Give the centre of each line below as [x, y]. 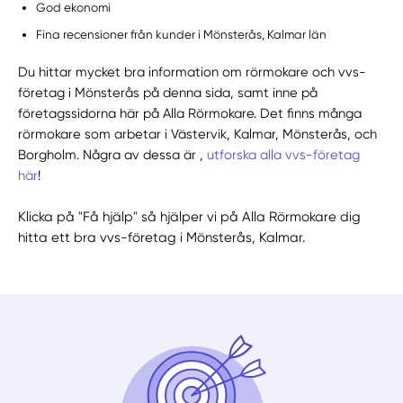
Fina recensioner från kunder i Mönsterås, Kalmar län [182, 35]
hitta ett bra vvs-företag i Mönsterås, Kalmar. [162, 237]
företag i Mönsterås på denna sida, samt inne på [168, 92]
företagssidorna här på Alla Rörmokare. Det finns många [190, 113]
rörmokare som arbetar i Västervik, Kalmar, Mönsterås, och [198, 134]
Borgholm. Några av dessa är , [113, 154]
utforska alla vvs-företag [284, 154]
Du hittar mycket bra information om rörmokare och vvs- [193, 72]
